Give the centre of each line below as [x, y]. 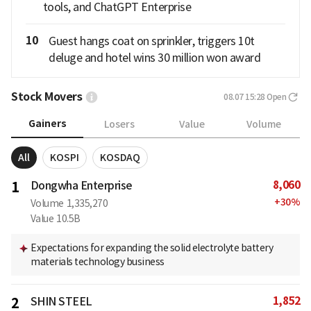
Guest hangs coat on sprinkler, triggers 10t [152, 41]
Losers [119, 124]
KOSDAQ [120, 158]
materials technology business [98, 262]
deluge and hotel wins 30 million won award [154, 58]
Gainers [47, 124]
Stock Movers [47, 97]
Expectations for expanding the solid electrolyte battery [152, 248]
